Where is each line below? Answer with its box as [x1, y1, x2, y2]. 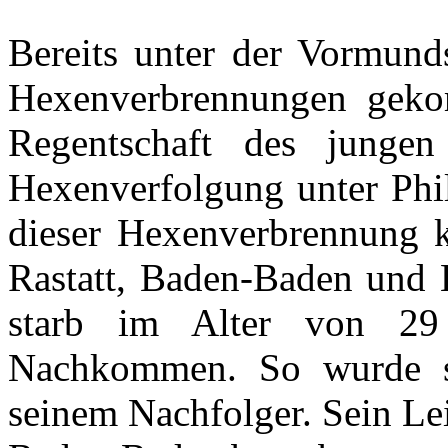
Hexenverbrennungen [8, 76, 347, 120]
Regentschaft [8, 121, 212, 165]
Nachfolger [128, 391, 303, 435]
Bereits [8, 31, 118, 75]
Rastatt [8, 256, 116, 300]
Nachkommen [8, 346, 227, 390]
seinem [8, 391, 118, 435]
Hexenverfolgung [8, 166, 284, 210]
